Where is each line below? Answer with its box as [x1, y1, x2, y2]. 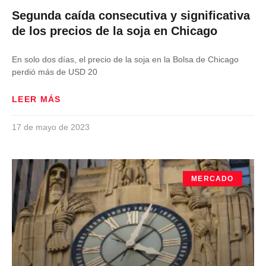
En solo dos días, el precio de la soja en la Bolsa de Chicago [12, 55, 239, 64]
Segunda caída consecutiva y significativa [12, 9, 250, 22]
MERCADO [191, 175, 234, 183]
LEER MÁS [12, 94, 61, 104]
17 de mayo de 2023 [12, 122, 90, 132]
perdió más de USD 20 [12, 67, 97, 77]
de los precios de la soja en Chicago [12, 24, 217, 37]
